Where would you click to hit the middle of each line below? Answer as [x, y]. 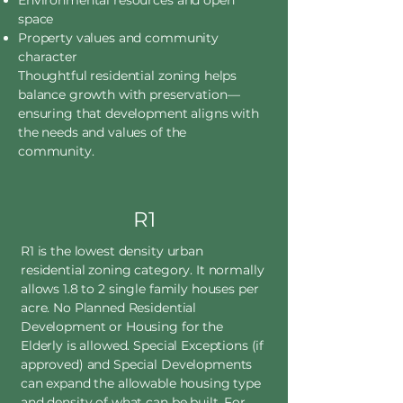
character [48, 57]
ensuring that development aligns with [139, 113]
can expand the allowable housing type [141, 383]
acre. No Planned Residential [109, 308]
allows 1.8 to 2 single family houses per [140, 289]
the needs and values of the [103, 132]
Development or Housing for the [122, 327]
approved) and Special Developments [137, 364]
